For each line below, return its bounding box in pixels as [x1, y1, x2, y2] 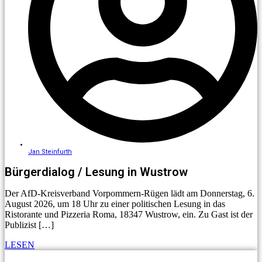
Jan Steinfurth [28, 148, 72, 156]
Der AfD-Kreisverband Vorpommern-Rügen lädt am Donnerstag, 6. [5, 188, 254, 199]
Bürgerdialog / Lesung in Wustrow [5, 165, 188, 180]
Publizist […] [5, 220, 54, 230]
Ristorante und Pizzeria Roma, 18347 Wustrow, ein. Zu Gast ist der [5, 209, 253, 220]
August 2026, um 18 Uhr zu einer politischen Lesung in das [5, 199, 225, 209]
